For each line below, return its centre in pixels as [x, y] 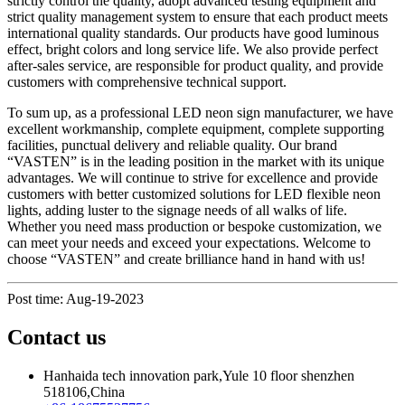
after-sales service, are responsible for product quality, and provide [195, 65]
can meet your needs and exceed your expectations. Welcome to [189, 242]
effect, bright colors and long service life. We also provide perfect [193, 49]
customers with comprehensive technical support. [147, 81]
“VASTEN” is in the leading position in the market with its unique [196, 161]
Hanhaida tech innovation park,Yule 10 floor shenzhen [199, 375]
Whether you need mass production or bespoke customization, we [194, 226]
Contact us [57, 337]
